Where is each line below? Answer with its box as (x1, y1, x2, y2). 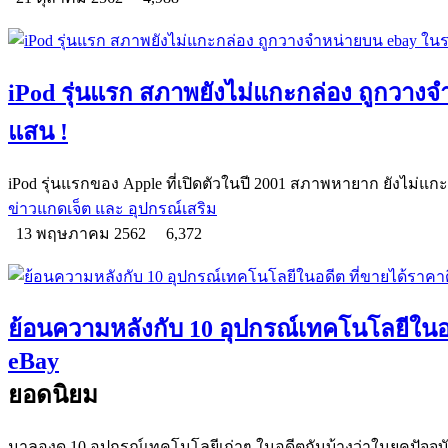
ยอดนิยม (8, 382, 98, 409)
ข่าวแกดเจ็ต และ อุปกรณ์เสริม (8, 200, 217, 218)
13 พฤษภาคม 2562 (8, 225, 158, 243)
